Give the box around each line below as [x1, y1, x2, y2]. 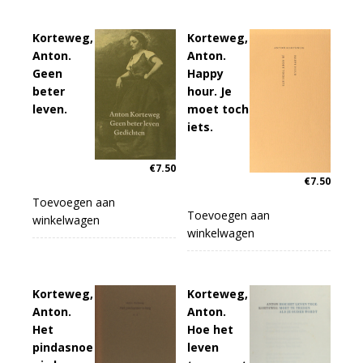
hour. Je [187, 83, 233, 99]
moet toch [187, 100, 250, 117]
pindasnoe [32, 339, 93, 355]
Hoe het [187, 321, 234, 337]
